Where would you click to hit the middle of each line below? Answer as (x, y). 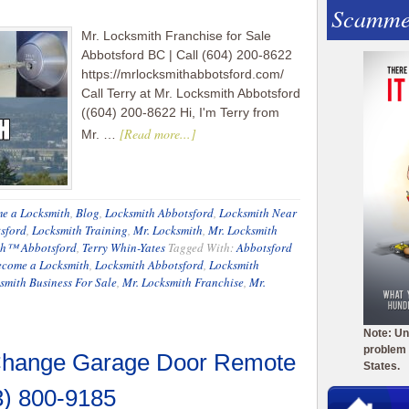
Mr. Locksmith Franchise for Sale (176, 36)
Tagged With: (202, 247)
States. (382, 366)
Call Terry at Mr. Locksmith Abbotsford (191, 93)
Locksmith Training (80, 230)
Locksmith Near (258, 213)
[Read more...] (157, 134)
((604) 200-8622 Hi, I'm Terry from (180, 112)
